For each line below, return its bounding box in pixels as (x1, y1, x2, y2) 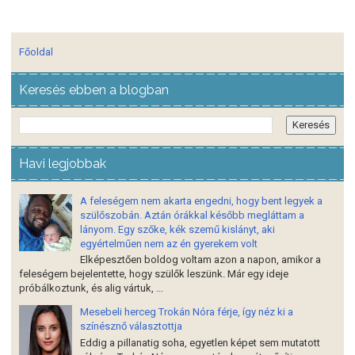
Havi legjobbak (19, 155, 106, 171)
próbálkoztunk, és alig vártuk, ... (19, 282, 163, 295)
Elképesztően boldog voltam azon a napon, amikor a (80, 254, 321, 266)
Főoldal (19, 45, 53, 58)
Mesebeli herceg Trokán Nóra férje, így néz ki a (80, 306, 293, 319)
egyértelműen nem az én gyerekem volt (80, 237, 258, 250)
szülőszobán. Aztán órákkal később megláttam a (80, 208, 304, 221)
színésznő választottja (80, 320, 182, 333)
